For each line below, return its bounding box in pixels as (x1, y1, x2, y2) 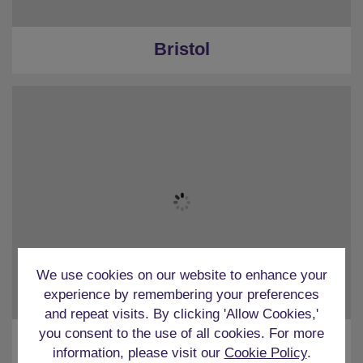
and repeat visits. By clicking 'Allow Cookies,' (45, 306, 318, 322)
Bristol (153, 39, 210, 59)
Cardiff (153, 331, 210, 352)
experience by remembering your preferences (44, 287, 319, 302)
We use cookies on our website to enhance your (36, 267, 327, 283)
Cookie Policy (224, 345, 307, 361)
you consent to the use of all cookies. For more (39, 326, 324, 341)
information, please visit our (52, 345, 224, 361)
